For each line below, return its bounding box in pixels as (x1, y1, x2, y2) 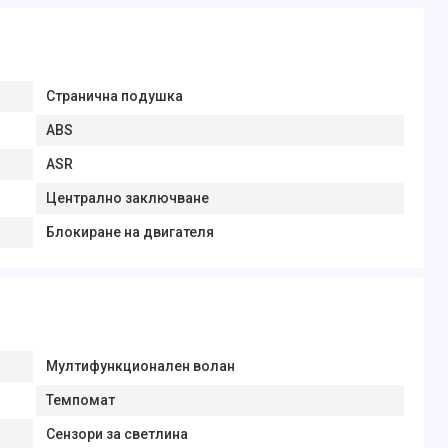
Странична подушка (45, 88, 183, 104)
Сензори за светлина (45, 426, 188, 442)
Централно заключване (45, 190, 209, 206)
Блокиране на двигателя (45, 224, 214, 240)
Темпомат (45, 392, 115, 408)
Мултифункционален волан (45, 358, 235, 374)
